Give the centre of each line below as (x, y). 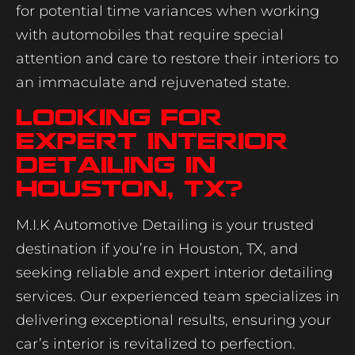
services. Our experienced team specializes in (177, 297)
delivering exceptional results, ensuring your (174, 321)
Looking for (119, 118)
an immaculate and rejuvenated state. (153, 82)
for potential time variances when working (168, 11)
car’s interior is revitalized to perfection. (158, 344)
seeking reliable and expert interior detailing (174, 273)
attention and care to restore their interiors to (177, 58)
